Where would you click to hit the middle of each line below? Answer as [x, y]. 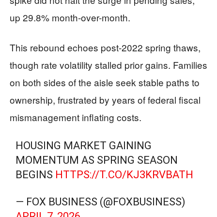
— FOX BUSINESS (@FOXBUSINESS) [101, 201]
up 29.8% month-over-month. [70, 17]
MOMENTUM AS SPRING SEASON [97, 160]
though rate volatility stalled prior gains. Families [108, 64]
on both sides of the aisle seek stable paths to [105, 82]
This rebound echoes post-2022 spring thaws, [105, 47]
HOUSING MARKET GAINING [84, 145]
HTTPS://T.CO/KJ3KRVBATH [124, 174]
